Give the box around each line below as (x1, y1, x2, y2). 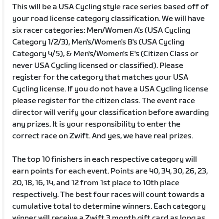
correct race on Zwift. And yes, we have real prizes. (12, 131, 194, 141)
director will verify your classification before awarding (12, 108, 209, 117)
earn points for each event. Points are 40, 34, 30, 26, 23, (12, 166, 208, 176)
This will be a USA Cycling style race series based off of (12, 2, 209, 12)
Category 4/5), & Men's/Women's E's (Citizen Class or (12, 49, 199, 59)
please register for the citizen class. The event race (12, 96, 196, 106)
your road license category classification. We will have (12, 14, 205, 23)
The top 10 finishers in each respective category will (12, 154, 197, 164)
